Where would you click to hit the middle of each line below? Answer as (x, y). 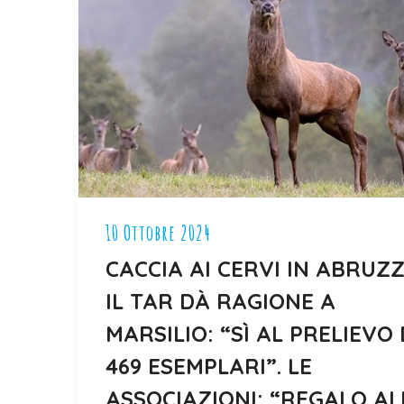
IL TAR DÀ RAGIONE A (220, 301)
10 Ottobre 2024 (158, 232)
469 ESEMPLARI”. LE (209, 366)
